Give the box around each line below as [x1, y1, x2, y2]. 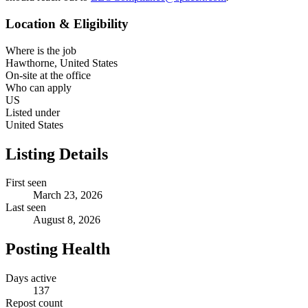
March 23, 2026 [33, 189, 102, 201]
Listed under [5, 106, 60, 118]
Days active [5, 272, 56, 285]
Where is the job [5, 44, 76, 56]
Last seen [5, 201, 46, 214]
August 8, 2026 [33, 214, 100, 226]
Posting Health [5, 240, 110, 258]
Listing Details [5, 144, 108, 163]
